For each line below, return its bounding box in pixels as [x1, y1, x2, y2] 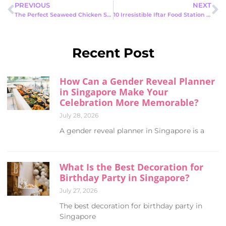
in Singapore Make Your [60, 86, 168, 98]
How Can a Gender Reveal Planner [60, 75, 215, 88]
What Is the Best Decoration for [60, 161, 203, 174]
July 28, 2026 [60, 111, 98, 120]
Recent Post [72, 44, 154, 62]
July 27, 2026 [60, 187, 97, 195]
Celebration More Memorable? [60, 96, 199, 109]
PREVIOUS [15, 2, 50, 10]
